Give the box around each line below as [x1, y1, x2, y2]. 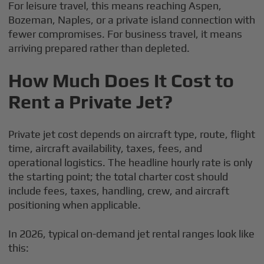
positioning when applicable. [8, 198, 141, 211]
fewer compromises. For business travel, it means [8, 27, 243, 40]
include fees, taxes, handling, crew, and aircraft [8, 184, 230, 197]
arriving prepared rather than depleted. [8, 41, 190, 54]
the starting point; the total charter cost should [8, 170, 229, 183]
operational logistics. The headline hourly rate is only [8, 156, 253, 169]
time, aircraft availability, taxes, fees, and [8, 141, 203, 154]
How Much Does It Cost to [8, 69, 235, 91]
